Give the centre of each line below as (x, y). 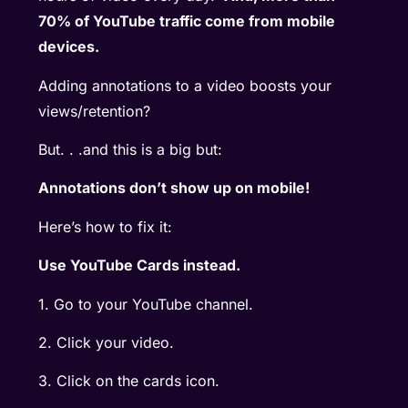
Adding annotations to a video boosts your (185, 85)
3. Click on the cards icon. (129, 381)
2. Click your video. (107, 342)
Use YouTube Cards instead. (140, 265)
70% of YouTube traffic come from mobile (187, 21)
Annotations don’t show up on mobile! (174, 188)
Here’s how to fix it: (106, 226)
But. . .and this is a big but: (133, 149)
